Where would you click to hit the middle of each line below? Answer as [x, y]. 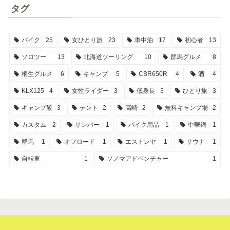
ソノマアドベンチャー [137, 159]
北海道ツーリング [108, 57]
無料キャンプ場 [186, 108]
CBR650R [153, 74]
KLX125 [33, 91]
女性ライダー [90, 91]
